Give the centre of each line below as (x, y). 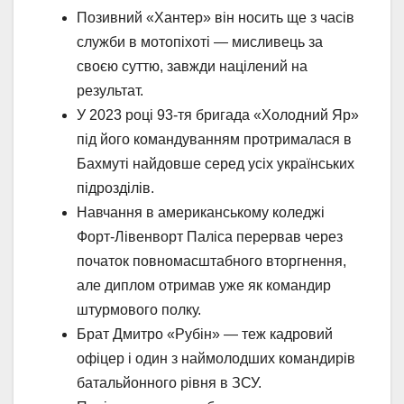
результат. (110, 90)
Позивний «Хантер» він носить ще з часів (216, 17)
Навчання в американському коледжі (201, 212)
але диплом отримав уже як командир (204, 285)
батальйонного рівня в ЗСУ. (169, 382)
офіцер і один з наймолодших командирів (216, 358)
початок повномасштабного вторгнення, (211, 261)
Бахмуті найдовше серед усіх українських (216, 163)
